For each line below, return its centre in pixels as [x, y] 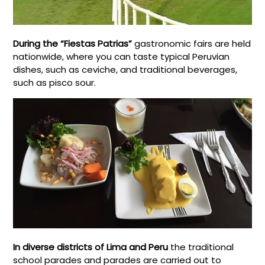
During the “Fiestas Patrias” [74, 43]
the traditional [201, 247]
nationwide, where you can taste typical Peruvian [122, 56]
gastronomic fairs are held [193, 43]
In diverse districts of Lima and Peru [91, 247]
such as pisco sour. [55, 82]
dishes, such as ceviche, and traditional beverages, [125, 69]
